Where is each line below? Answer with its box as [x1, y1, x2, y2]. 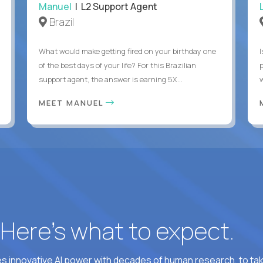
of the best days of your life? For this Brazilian [38, 59, 196, 70]
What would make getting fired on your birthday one [38, 45, 216, 56]
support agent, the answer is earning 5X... [38, 73, 183, 85]
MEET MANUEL [38, 97, 106, 108]
